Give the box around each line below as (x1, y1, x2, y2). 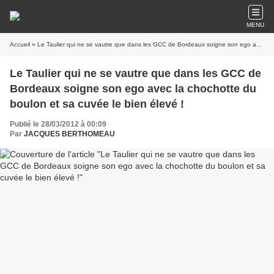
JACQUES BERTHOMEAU (24, 130, 115, 138)
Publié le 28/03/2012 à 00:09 (10, 120, 106, 128)
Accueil (10, 41, 30, 48)
